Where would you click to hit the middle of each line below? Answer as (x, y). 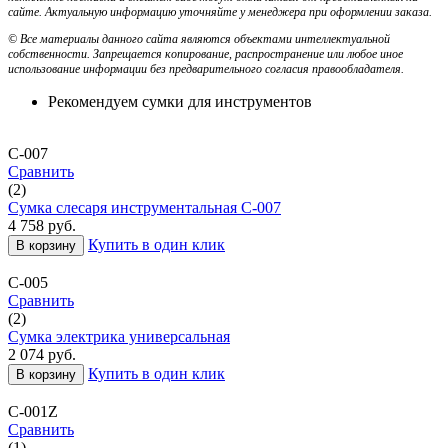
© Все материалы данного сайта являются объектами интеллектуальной (199, 38)
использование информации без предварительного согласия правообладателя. (206, 68)
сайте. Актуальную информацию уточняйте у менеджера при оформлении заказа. (220, 11)
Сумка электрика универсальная (119, 336)
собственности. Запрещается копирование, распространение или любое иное (205, 53)
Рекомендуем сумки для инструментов (180, 101)
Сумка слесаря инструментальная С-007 (144, 207)
